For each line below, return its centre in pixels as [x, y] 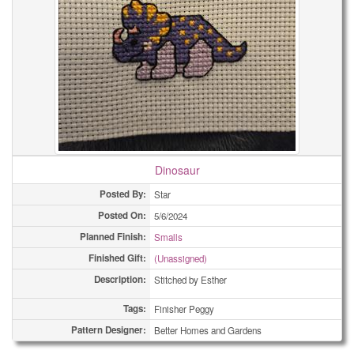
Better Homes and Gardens [208, 330]
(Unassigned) [181, 258]
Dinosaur [177, 170]
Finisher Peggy [184, 309]
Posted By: [123, 194]
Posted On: [122, 215]
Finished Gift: [117, 258]
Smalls [168, 237]
